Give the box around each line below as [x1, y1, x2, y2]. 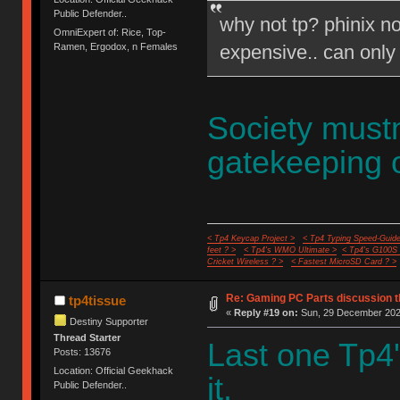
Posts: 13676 [54, 346, 112, 358]
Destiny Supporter [70, 315, 149, 327]
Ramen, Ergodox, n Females [54, 41, 179, 53]
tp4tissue [68, 293, 126, 309]
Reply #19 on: [233, 307, 298, 319]
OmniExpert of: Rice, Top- [54, 27, 167, 38]
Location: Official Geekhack [54, 365, 174, 377]
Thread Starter [54, 332, 121, 344]
